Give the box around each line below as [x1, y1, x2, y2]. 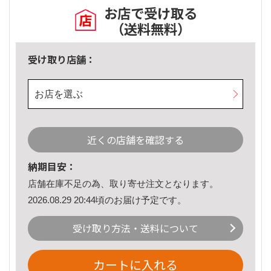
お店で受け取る [104, 3, 197, 23]
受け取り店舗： [28, 52, 96, 67]
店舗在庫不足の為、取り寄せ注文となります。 [28, 178, 218, 189]
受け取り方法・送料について [73, 221, 198, 236]
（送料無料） [111, 19, 191, 39]
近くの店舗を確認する [87, 132, 184, 148]
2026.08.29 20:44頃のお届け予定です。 [28, 194, 186, 205]
